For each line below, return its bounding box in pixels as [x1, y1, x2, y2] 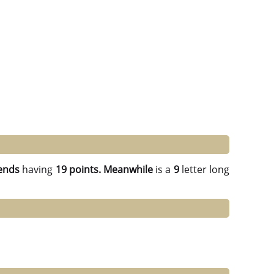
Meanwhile [103, 163, 153, 177]
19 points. [55, 163, 101, 177]
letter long [179, 163, 230, 177]
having [20, 163, 56, 177]
